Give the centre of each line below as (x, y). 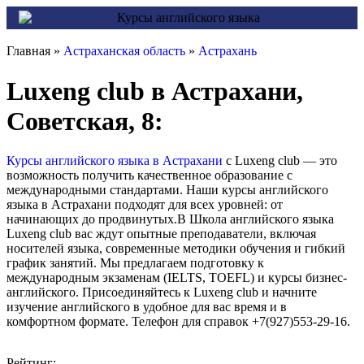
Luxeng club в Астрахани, (155, 91)
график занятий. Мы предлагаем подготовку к (135, 263)
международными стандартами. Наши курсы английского (167, 190)
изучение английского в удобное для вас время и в (147, 307)
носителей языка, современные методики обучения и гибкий (176, 249)
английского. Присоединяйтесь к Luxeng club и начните (162, 292)
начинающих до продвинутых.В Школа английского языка (170, 219)
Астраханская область (124, 51)
